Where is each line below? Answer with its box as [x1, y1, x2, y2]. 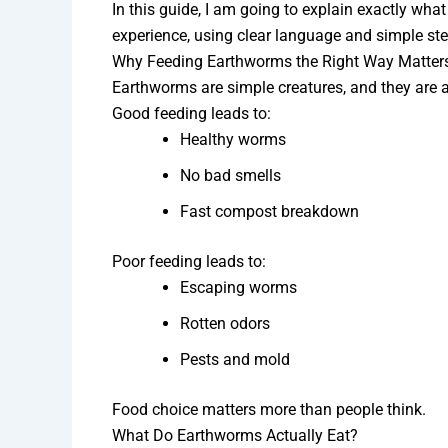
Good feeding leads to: [112, 103, 271, 123]
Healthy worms [180, 129, 286, 149]
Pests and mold [180, 349, 290, 369]
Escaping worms [180, 277, 297, 297]
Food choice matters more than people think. [112, 399, 426, 419]
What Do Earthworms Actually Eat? [112, 425, 358, 445]
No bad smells [180, 165, 281, 185]
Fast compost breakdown [180, 201, 359, 221]
